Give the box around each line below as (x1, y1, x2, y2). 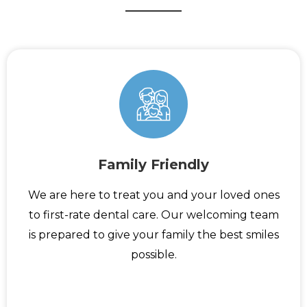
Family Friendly (98, 156, 209, 173)
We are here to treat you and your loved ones (27, 188, 280, 202)
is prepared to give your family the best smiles (28, 228, 279, 242)
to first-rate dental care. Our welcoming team (28, 208, 279, 222)
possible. (130, 248, 177, 262)
